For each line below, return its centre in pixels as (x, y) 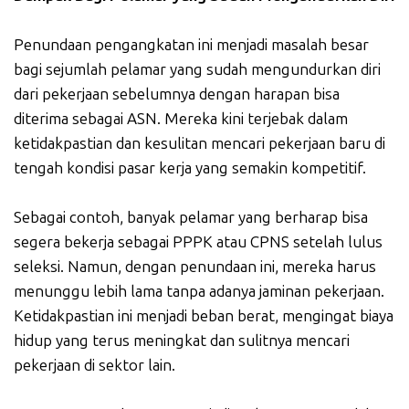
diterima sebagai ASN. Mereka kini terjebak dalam (181, 118)
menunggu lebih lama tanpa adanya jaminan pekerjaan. (199, 291)
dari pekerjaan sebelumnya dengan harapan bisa (177, 94)
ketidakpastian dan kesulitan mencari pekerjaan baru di (199, 143)
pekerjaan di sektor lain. (94, 365)
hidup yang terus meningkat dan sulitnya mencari (182, 340)
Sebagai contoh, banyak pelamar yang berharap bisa (191, 217)
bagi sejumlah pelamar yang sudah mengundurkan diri (197, 69)
